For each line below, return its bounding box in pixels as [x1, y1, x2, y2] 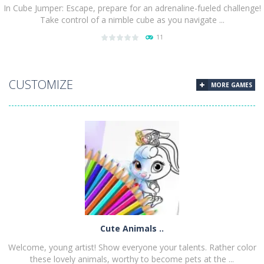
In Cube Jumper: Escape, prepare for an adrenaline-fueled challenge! [3, 2, 261, 14]
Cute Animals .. [100, 222, 164, 234]
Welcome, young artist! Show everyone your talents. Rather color [8, 241, 256, 253]
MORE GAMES [211, 80, 252, 89]
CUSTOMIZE [9, 76, 73, 93]
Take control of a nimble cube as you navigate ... [39, 14, 225, 25]
